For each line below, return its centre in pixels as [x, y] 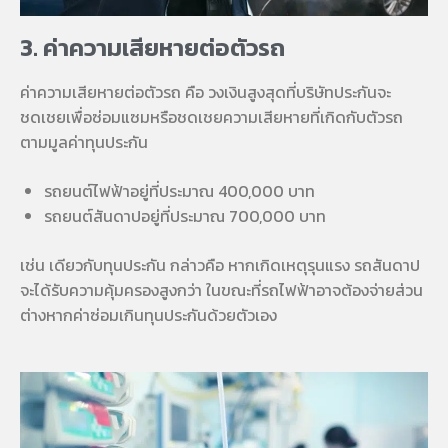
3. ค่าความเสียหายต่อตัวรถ [152, 47]
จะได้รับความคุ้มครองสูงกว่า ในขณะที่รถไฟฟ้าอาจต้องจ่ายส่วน [221, 289]
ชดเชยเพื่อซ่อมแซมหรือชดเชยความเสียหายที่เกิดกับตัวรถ [211, 116]
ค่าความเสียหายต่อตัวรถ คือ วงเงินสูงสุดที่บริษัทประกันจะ [205, 91]
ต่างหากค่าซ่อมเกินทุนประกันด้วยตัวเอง [148, 314]
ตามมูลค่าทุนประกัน [84, 141]
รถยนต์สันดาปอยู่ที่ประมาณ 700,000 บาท [185, 215]
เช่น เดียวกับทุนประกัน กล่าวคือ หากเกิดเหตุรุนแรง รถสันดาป [220, 264]
